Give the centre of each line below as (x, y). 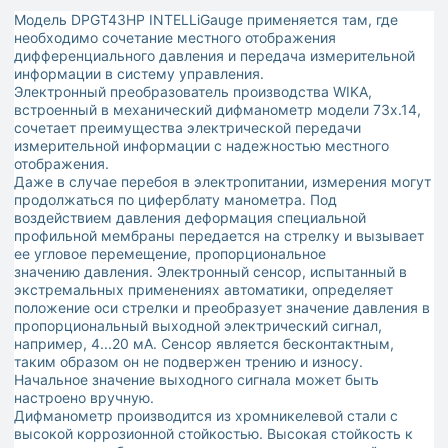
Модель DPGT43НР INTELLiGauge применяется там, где (206, 20)
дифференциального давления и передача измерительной (214, 56)
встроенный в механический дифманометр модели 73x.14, (217, 110)
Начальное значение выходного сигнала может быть (196, 380)
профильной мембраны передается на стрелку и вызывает (219, 236)
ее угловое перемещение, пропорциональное (170, 254)
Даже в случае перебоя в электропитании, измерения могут (222, 182)
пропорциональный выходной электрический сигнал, (198, 326)
